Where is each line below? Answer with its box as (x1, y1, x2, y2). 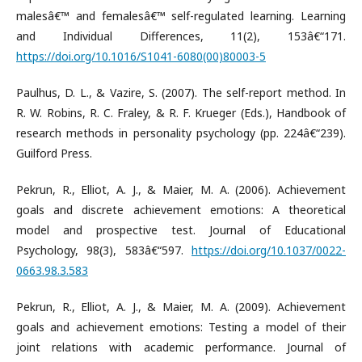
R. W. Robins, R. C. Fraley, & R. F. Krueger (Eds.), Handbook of (16, 104, 346, 120)
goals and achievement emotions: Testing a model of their (16, 318, 346, 335)
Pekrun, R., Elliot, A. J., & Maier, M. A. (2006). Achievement (16, 181, 346, 197)
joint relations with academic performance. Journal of (16, 339, 346, 355)
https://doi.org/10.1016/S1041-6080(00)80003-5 (16, 48, 266, 64)
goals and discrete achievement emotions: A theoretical (16, 201, 346, 217)
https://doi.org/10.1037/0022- (192, 242, 346, 258)
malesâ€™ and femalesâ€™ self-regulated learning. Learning (16, 7, 346, 23)
